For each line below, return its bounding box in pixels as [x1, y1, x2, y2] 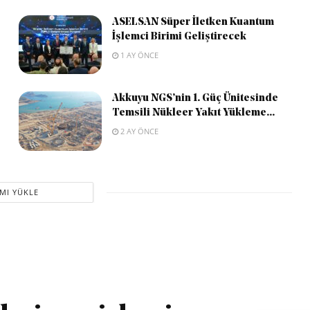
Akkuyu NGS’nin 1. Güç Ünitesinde [111, 93, 278, 104]
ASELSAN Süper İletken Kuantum [111, 17, 274, 28]
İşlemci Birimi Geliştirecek [111, 31, 246, 42]
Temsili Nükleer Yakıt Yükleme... [111, 108, 275, 119]
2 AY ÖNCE [118, 126, 158, 137]
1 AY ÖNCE [118, 49, 158, 60]
